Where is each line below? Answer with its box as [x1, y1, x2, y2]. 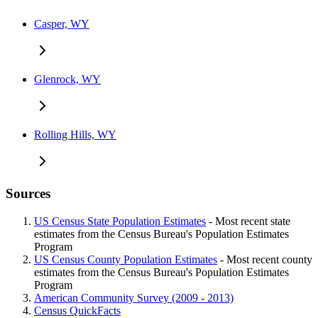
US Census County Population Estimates [34, 253, 217, 265]
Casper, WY [34, 18, 89, 31]
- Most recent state [206, 214, 290, 227]
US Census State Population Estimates [34, 214, 206, 227]
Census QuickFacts [34, 304, 121, 317]
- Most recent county [217, 253, 312, 265]
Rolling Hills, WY [34, 128, 116, 141]
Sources [6, 186, 50, 201]
